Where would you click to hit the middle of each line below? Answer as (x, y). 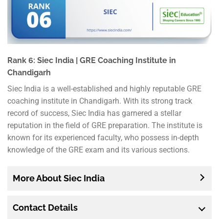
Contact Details (45, 207)
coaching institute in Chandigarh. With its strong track (100, 101)
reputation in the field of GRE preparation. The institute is (105, 126)
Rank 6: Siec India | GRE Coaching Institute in (92, 61)
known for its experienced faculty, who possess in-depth (103, 138)
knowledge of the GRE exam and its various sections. (99, 150)
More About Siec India (59, 178)
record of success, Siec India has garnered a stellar (94, 113)
